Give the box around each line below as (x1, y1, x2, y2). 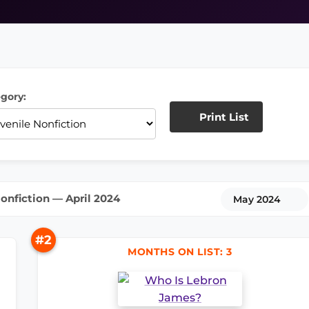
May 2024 (233, 192, 283, 206)
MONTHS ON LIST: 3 (128, 246, 232, 257)
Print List (197, 110, 249, 123)
